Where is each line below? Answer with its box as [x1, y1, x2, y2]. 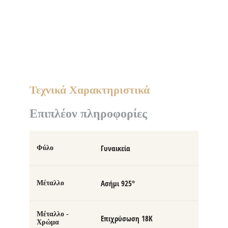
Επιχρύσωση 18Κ [101, 213, 153, 224]
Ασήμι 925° [101, 178, 135, 189]
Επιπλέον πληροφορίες [30, 107, 147, 121]
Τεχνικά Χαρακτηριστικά [30, 83, 150, 97]
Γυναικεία [101, 143, 130, 154]
